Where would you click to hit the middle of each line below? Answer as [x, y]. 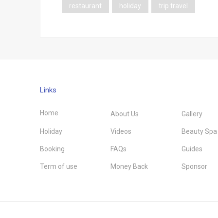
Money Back [129, 166]
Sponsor [194, 166]
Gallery [192, 114]
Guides [192, 149]
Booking [52, 149]
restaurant [85, 6]
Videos [121, 131]
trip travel [173, 6]
